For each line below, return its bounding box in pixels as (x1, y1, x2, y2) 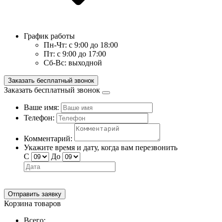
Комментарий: (24, 134, 72, 143)
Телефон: (24, 113, 55, 122)
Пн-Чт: (44, 41, 67, 49)
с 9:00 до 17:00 (57, 50, 106, 58)
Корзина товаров (4, 199, 61, 208)
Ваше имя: (24, 103, 59, 111)
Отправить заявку (8, 190, 61, 198)
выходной (68, 58, 102, 67)
